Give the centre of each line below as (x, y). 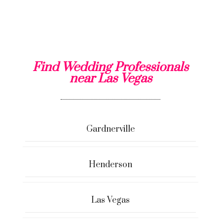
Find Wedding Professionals (110, 67)
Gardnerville (110, 129)
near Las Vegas (110, 79)
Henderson (110, 165)
